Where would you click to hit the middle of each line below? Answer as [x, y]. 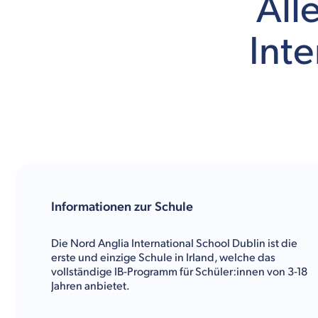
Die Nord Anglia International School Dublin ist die [174, 244]
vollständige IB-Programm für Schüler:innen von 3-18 [179, 273]
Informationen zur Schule [122, 207]
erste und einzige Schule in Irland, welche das [163, 258]
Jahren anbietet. [91, 287]
